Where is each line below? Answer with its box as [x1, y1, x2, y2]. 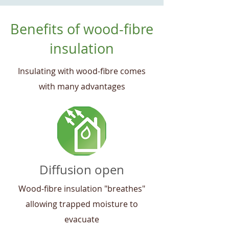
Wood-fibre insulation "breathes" [18, 183, 145, 194]
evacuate [64, 214, 99, 225]
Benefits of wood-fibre [10, 20, 153, 38]
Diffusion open [39, 162, 124, 178]
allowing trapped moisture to [26, 198, 138, 210]
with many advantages [38, 81, 125, 92]
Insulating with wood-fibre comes [18, 65, 146, 77]
